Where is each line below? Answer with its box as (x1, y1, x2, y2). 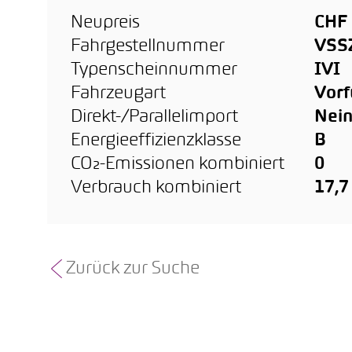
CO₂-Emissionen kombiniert (71, 156, 284, 173)
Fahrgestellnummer (71, 38, 225, 55)
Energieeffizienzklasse (71, 133, 241, 149)
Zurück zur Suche (66, 261, 200, 277)
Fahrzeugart (71, 86, 166, 102)
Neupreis (71, 15, 140, 31)
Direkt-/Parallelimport (71, 109, 238, 126)
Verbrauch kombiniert (71, 180, 241, 196)
